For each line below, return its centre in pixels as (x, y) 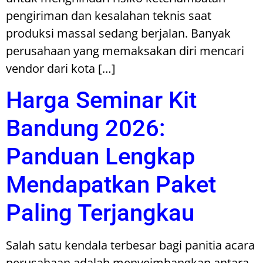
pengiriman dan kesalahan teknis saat (109, 16)
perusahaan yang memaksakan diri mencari (125, 51)
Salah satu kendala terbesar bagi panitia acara (130, 245)
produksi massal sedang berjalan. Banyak (118, 33)
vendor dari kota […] (61, 69)
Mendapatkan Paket (111, 184)
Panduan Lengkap (100, 156)
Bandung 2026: (86, 128)
